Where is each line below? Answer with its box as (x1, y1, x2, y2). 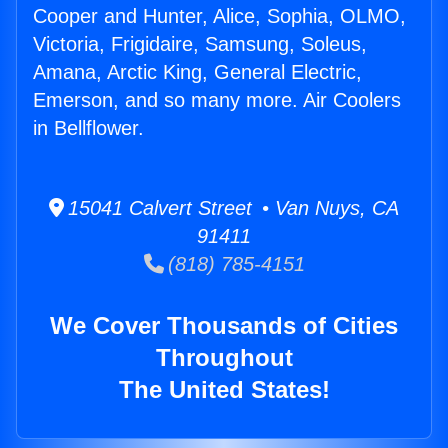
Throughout (155, 344, 293, 372)
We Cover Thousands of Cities (50, 312, 398, 340)
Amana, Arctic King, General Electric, (33, 61, 362, 84)
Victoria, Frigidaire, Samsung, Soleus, (33, 33, 367, 56)
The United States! (118, 376, 330, 404)
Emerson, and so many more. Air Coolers (33, 89, 401, 112)
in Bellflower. (33, 117, 144, 140)
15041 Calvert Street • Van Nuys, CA (64, 197, 399, 220)
